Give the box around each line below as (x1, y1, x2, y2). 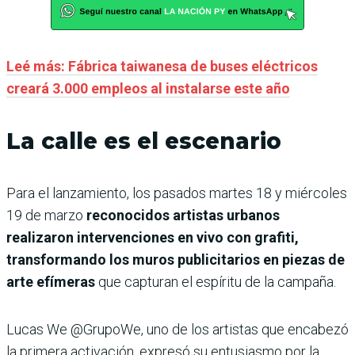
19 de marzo (6, 206, 86, 223)
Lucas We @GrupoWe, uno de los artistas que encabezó (6, 320, 349, 338)
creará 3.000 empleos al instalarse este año (6, 79, 290, 97)
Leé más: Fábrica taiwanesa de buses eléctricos (6, 57, 318, 74)
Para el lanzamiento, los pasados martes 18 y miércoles (6, 184, 347, 201)
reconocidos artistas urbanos (86, 206, 280, 223)
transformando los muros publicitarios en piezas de (6, 250, 345, 268)
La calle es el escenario (6, 127, 281, 155)
